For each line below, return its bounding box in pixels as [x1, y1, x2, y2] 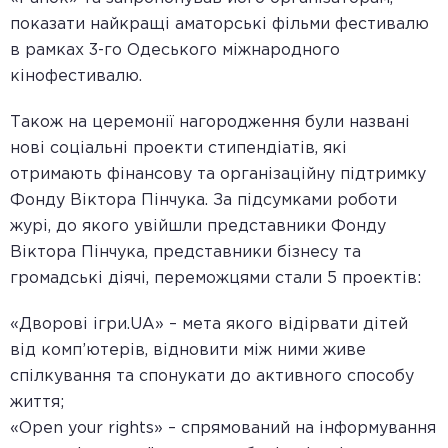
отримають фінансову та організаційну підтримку [10, 167, 426, 182]
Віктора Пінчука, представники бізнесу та [10, 245, 361, 260]
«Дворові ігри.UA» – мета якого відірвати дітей [10, 317, 408, 332]
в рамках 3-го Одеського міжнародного [10, 43, 340, 58]
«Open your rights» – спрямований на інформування [10, 421, 436, 436]
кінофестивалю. [10, 69, 142, 84]
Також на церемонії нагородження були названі [10, 115, 410, 130]
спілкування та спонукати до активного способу [10, 369, 414, 384]
